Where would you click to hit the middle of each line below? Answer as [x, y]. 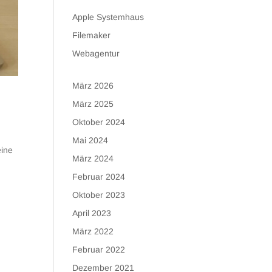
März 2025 [93, 104]
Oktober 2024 [99, 122]
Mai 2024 [90, 140]
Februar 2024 [99, 177]
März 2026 [93, 86]
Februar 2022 [99, 250]
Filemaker [92, 35]
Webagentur [96, 53]
